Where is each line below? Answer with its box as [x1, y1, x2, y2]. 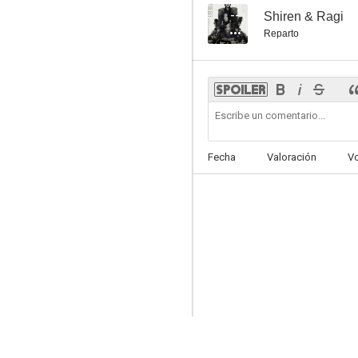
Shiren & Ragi [264, 10, 344, 23]
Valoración [267, 151, 316, 163]
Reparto [264, 28, 299, 39]
